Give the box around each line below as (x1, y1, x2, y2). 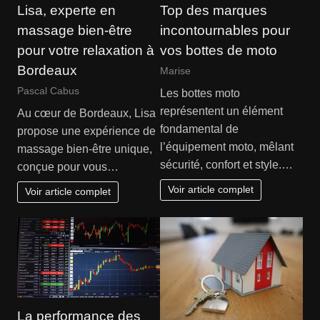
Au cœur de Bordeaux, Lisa (16, 106, 156, 119)
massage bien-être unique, (16, 142, 152, 155)
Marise (160, 65, 191, 77)
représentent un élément (160, 104, 283, 117)
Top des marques (160, 3, 267, 19)
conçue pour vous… (16, 160, 119, 173)
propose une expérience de (16, 124, 156, 137)
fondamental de (160, 122, 239, 135)
